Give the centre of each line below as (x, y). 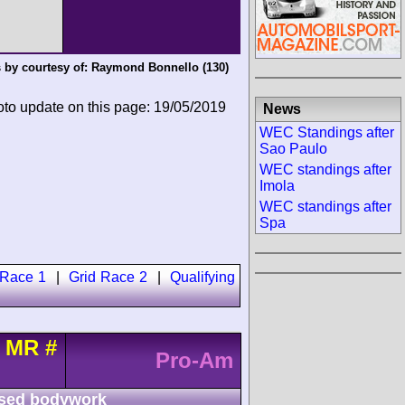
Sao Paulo (293, 148)
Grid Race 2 (108, 278)
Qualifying (203, 278)
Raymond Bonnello (145, 68)
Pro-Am (194, 360)
